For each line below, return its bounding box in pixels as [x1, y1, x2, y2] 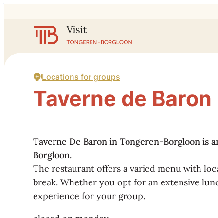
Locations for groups [42, 72, 120, 82]
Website [33, 26, 65, 37]
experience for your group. [33, 190, 145, 201]
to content [33, 7, 76, 18]
